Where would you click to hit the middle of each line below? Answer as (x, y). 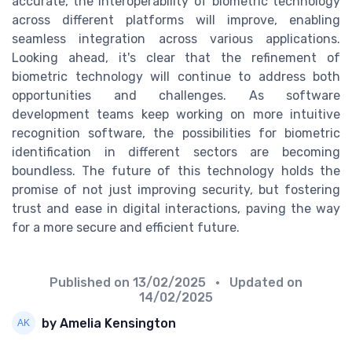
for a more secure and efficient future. (126, 228)
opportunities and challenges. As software (176, 96)
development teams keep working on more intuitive (176, 115)
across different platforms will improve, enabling (176, 20)
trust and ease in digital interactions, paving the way (176, 209)
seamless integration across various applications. (176, 39)
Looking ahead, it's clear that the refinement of (176, 58)
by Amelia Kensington (109, 323)
